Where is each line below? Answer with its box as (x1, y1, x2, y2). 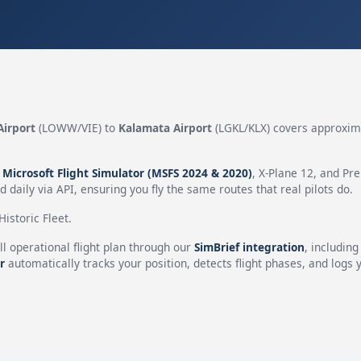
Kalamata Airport (118, 120, 212, 135)
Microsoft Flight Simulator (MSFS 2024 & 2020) (2, 165, 252, 180)
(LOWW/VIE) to (35, 120, 118, 135)
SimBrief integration (193, 239, 305, 255)
